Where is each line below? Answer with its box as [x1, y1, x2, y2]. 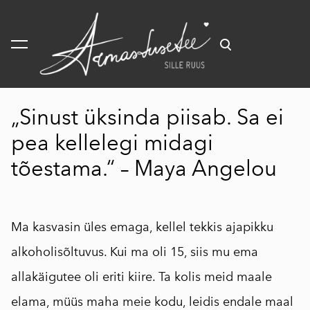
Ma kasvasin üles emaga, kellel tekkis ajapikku [11, 219, 273, 235]
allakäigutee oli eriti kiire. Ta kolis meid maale [11, 269, 272, 284]
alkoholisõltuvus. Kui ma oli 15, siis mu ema [11, 244, 258, 259]
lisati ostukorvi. [17, 19, 85, 30]
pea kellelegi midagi [11, 130, 213, 156]
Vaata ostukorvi [124, 19, 183, 30]
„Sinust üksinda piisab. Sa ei [11, 104, 284, 130]
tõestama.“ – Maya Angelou [11, 156, 277, 181]
